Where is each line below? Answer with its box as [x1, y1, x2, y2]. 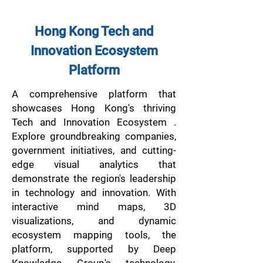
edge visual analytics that [12, 159, 176, 170]
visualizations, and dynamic [12, 215, 176, 227]
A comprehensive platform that [12, 88, 176, 100]
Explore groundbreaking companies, [12, 130, 176, 142]
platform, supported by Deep [12, 243, 176, 255]
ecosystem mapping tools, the [12, 229, 176, 241]
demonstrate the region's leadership [12, 173, 176, 184]
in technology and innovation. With [12, 187, 176, 198]
